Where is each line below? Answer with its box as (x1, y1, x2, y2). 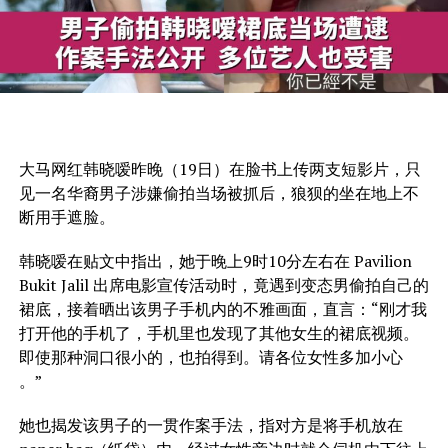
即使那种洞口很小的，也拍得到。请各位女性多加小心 (18, 346, 403, 369)
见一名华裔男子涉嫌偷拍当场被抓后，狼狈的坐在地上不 (18, 182, 419, 205)
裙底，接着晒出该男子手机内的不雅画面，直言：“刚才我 (18, 298, 427, 321)
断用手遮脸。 (18, 206, 115, 229)
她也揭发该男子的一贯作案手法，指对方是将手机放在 (18, 414, 403, 437)
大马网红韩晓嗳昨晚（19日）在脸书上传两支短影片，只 (18, 158, 421, 181)
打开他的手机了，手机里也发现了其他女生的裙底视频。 (18, 322, 419, 345)
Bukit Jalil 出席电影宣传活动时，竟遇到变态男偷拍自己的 (18, 274, 429, 297)
